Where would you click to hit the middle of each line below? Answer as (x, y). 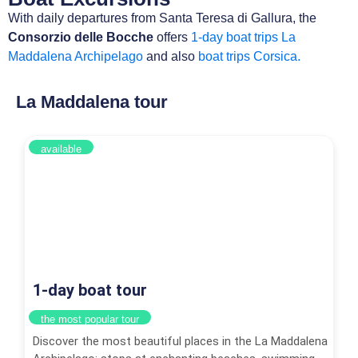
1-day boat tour (90, 290)
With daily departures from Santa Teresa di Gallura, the (162, 18)
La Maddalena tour (92, 102)
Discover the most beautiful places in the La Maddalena (180, 342)
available (61, 149)
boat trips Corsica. (249, 56)
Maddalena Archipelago (76, 56)
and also (171, 56)
